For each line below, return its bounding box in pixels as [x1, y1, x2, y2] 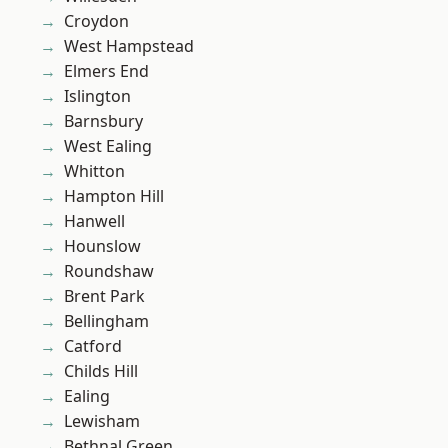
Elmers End [64, 60, 149, 83]
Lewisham [64, 410, 140, 433]
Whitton [64, 160, 125, 183]
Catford [64, 335, 122, 358]
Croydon [64, 10, 129, 33]
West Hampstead [64, 35, 194, 58]
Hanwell [64, 210, 125, 233]
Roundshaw [64, 260, 154, 283]
